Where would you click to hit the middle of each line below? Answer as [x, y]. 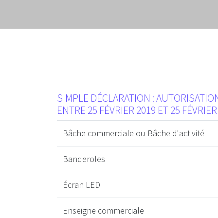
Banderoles [84, 159]
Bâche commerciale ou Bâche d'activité [134, 133]
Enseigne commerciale [103, 210]
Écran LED [82, 184]
